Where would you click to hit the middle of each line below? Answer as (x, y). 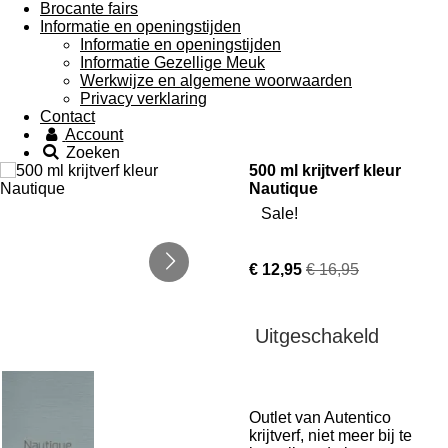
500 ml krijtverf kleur (325, 170)
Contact (67, 116)
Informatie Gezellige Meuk (172, 62)
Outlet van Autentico (320, 417)
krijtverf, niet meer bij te (330, 435)
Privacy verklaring (143, 98)
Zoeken (93, 152)
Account (94, 134)
